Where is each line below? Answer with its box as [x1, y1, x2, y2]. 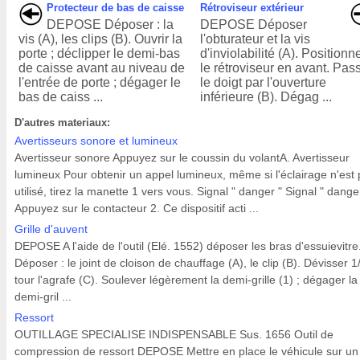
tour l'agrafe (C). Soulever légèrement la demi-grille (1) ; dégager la [14, 273, 358, 286]
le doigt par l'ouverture [200, 76, 327, 89]
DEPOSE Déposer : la [47, 18, 174, 31]
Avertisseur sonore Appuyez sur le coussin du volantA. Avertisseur [14, 151, 350, 164]
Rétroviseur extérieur [200, 2, 305, 14]
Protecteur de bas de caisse [47, 2, 184, 14]
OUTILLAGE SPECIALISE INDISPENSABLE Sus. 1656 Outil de [14, 328, 333, 341]
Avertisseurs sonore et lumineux [14, 134, 178, 147]
